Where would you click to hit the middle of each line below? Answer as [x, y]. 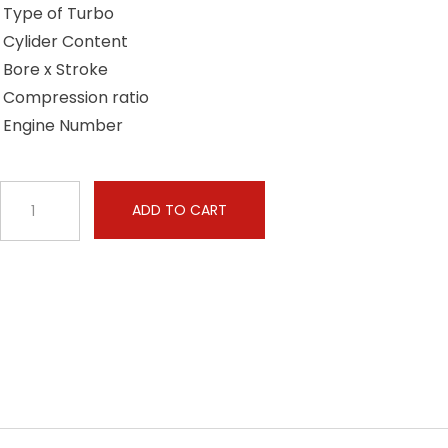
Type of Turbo [58, 13]
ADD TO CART [179, 210]
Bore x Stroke [55, 69]
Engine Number [63, 125]
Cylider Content [65, 41]
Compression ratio [76, 97]
